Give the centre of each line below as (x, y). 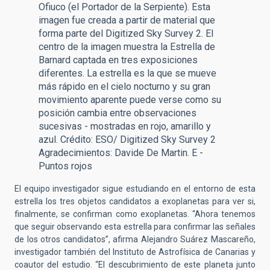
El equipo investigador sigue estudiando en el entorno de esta (135, 189)
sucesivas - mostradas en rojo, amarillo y (125, 127)
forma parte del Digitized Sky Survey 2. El (126, 34)
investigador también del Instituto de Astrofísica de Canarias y (135, 252)
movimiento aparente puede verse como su (130, 100)
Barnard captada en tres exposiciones (118, 60)
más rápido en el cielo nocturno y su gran (124, 87)
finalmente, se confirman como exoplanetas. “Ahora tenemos (135, 214)
